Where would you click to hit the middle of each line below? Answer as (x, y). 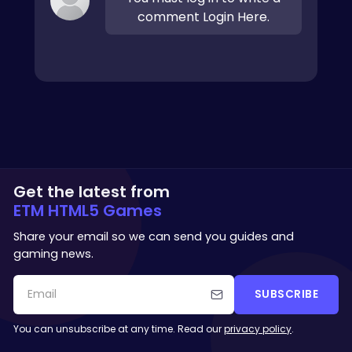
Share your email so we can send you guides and (154, 236)
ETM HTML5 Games (88, 210)
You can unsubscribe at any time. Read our (119, 328)
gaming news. (53, 253)
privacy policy (258, 328)
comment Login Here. (203, 16)
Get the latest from (92, 191)
